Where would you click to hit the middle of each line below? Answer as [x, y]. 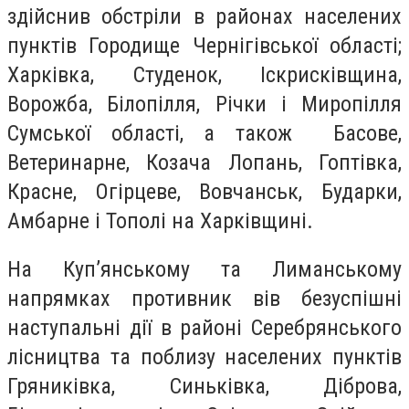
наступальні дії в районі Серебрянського [204, 328]
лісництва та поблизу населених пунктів [204, 357]
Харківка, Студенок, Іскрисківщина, [204, 74]
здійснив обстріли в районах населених [204, 16]
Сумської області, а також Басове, [204, 133]
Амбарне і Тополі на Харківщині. [163, 220]
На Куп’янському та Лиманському [204, 270]
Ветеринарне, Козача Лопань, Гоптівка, [204, 162]
